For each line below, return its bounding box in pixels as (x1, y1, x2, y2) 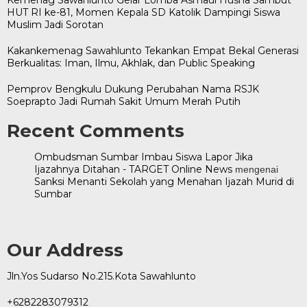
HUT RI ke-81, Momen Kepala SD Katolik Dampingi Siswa (7, 5, 280, 19)
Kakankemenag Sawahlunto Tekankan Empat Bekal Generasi (7, 44, 299, 57)
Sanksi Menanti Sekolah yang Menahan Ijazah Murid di (34, 175, 294, 188)
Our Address (7, 238, 123, 261)
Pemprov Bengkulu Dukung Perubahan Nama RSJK (7, 82, 259, 95)
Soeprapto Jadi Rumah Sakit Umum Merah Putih (7, 95, 241, 108)
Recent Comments (7, 119, 184, 142)
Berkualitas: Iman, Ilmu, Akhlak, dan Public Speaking (7, 56, 255, 69)
